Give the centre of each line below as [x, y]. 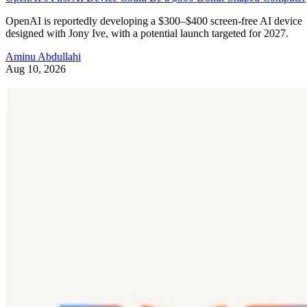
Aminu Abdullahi [43, 57]
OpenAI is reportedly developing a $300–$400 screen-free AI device [154, 21]
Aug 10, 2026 [36, 69]
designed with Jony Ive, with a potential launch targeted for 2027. [147, 34]
